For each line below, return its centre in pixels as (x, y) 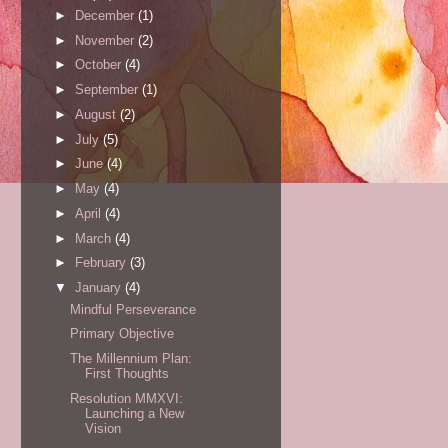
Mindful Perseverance (133, 309)
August (97, 114)
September (108, 90)
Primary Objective (122, 334)
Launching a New (135, 413)
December (106, 15)
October (99, 65)
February (102, 263)
